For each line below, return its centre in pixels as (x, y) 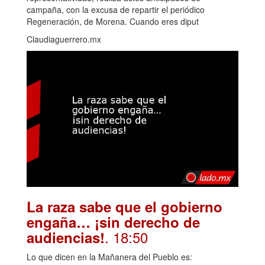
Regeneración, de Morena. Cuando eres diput (113, 21)
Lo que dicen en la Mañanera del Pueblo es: (109, 256)
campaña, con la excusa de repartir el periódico (116, 9)
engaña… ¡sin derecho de (113, 222)
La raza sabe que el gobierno (125, 206)
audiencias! (66, 237)
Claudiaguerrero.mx (64, 39)
